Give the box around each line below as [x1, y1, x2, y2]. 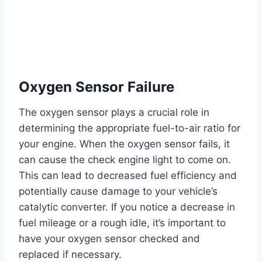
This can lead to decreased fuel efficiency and [19, 169, 237, 181]
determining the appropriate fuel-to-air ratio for [19, 122, 240, 134]
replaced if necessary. [19, 248, 122, 260]
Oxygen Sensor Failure [19, 78, 174, 95]
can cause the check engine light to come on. [19, 153, 231, 166]
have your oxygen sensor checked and [19, 232, 200, 244]
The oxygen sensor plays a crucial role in [19, 106, 209, 118]
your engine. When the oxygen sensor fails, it [19, 137, 230, 150]
